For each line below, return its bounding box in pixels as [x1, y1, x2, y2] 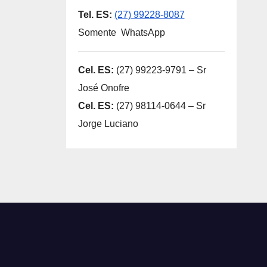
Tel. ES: [77, 10, 112, 20]
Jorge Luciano [77, 119, 138, 129]
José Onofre [77, 83, 129, 94]
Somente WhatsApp [77, 27, 165, 38]
